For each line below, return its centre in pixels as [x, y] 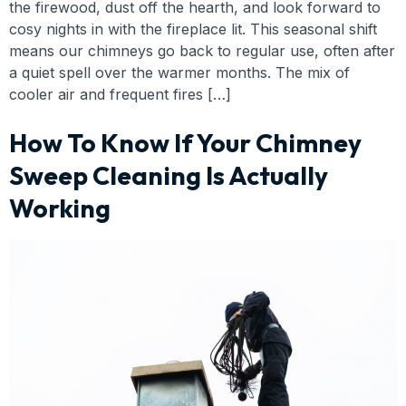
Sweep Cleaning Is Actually [169, 176]
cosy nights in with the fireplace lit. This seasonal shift [193, 29]
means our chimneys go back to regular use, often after [202, 51]
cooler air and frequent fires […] [120, 95]
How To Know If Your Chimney [185, 143]
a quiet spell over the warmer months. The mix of [179, 73]
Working [60, 208]
